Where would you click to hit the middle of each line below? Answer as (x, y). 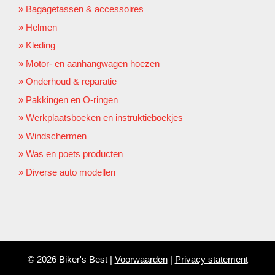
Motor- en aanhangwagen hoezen (93, 63)
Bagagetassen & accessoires (85, 9)
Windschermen (56, 136)
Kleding (41, 45)
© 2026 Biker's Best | (71, 259)
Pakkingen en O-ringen (72, 99)
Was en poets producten (74, 154)
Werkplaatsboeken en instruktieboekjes (104, 118)
